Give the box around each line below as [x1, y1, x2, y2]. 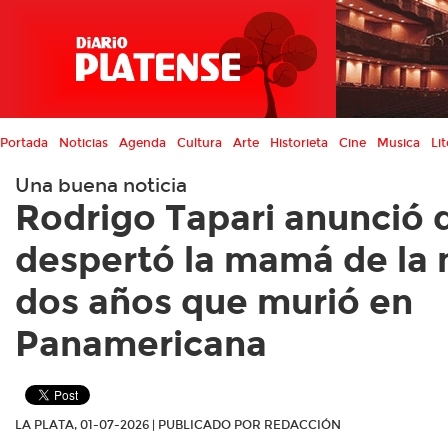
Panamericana [15, 323, 267, 365]
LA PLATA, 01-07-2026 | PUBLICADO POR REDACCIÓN [15, 418, 341, 432]
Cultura [177, 136, 222, 150]
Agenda [119, 136, 166, 150]
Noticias [59, 136, 108, 150]
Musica [377, 136, 420, 150]
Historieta [270, 136, 328, 150]
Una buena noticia [15, 175, 187, 197]
